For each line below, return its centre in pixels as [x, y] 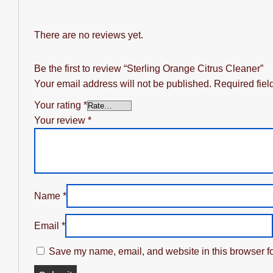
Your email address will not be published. [123, 83]
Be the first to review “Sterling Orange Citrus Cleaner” [149, 68]
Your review [61, 120]
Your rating [59, 105]
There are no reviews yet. [89, 35]
